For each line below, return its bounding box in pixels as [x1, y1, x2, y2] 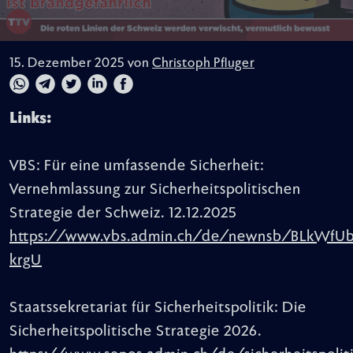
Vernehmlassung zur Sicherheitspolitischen [9, 181, 301, 198]
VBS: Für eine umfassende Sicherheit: [9, 158, 264, 174]
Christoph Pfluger [152, 56, 255, 71]
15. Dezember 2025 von [9, 56, 152, 71]
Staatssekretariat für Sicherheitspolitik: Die [9, 299, 307, 316]
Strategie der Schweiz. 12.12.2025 [9, 205, 237, 221]
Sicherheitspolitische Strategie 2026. [9, 323, 262, 340]
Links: [9, 110, 51, 127]
